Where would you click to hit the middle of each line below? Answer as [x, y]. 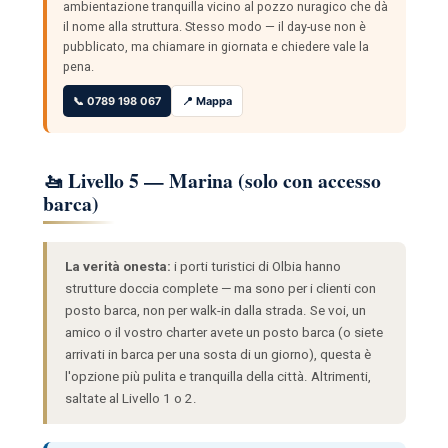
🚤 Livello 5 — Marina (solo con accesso [211, 180]
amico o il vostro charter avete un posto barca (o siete [223, 332]
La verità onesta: [117, 266]
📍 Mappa [206, 100]
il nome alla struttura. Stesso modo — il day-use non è [214, 26]
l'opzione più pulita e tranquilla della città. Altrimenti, [217, 376]
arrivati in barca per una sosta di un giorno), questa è [217, 354]
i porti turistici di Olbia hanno [255, 266]
